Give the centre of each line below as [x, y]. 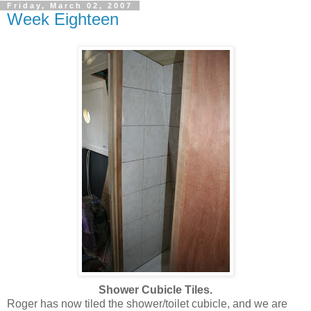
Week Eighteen [63, 19]
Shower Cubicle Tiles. [155, 289]
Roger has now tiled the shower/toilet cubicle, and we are [147, 303]
